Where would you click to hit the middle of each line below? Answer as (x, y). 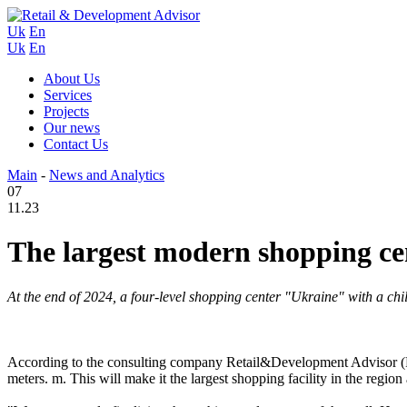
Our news (72, 128)
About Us (72, 79)
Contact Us (76, 144)
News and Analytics (107, 175)
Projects (66, 111)
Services (68, 95)
